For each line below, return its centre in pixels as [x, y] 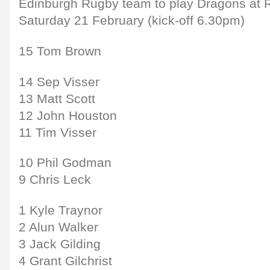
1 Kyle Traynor [61, 211]
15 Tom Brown [60, 51]
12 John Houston [68, 115]
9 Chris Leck [55, 180]
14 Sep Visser [59, 82]
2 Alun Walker [58, 228]
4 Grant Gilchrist [65, 261]
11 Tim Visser [58, 132]
